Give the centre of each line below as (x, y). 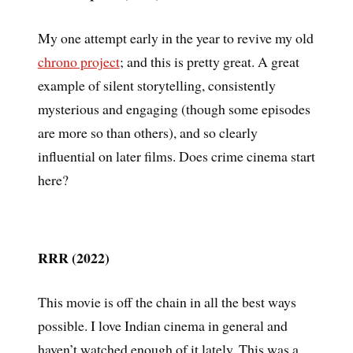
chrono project (78, 62)
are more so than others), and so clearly (147, 133)
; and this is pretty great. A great (209, 62)
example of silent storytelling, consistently (156, 85)
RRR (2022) (73, 257)
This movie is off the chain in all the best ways (167, 302)
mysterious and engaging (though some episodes (174, 109)
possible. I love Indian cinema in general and (162, 326)
